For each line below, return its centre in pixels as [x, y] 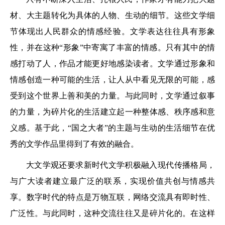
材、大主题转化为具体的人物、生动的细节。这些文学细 [113, 16]
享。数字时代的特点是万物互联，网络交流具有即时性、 [113, 197]
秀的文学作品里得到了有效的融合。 [74, 144]
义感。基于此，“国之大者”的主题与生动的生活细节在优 [113, 128]
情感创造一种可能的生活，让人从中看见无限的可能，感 [113, 80]
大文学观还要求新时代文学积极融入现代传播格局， [121, 165]
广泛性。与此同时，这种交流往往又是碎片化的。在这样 [113, 213]
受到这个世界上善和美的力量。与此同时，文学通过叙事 [113, 96]
